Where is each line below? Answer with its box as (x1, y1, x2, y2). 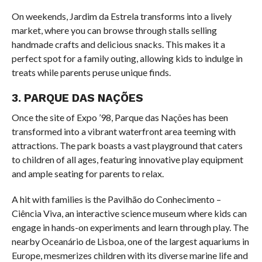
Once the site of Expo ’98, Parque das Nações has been (11, 112, 228, 123)
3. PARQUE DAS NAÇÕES (11, 91, 143, 105)
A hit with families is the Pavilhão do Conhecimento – (11, 194, 221, 205)
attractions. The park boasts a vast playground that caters (11, 140, 243, 151)
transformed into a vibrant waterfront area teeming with (11, 126, 236, 137)
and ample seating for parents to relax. (11, 168, 164, 180)
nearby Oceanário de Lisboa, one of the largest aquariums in (11, 236, 249, 247)
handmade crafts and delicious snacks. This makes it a (11, 39, 225, 50)
